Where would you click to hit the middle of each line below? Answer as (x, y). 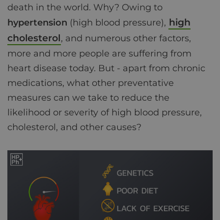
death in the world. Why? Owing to (85, 7)
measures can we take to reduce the (88, 98)
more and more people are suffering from (99, 54)
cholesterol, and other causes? (74, 127)
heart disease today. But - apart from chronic (106, 68)
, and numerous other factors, (126, 38)
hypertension (37, 23)
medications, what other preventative (91, 83)
